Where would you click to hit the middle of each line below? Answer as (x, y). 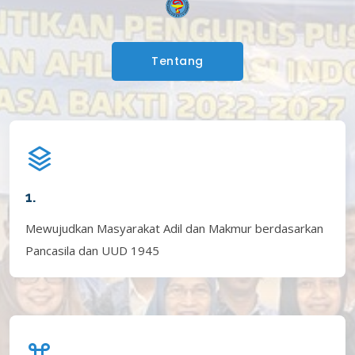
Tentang (177, 61)
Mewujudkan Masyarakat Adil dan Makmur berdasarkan (174, 228)
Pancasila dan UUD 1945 (92, 250)
